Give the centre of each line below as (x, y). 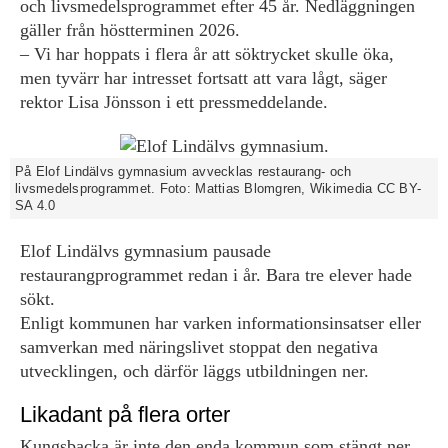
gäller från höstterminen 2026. (130, 30)
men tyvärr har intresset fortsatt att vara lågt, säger (203, 78)
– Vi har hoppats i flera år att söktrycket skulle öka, (207, 54)
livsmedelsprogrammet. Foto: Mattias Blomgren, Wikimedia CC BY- (218, 188)
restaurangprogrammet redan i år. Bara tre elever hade (216, 275)
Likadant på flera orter (125, 414)
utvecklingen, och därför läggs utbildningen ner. (194, 371)
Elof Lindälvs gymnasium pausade (145, 251)
